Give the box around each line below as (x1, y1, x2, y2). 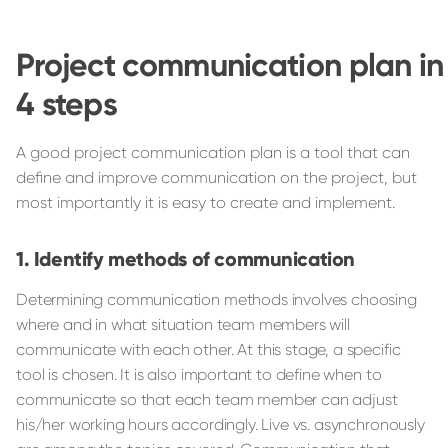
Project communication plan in (16, 45, 444, 84)
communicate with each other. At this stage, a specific (16, 339, 401, 359)
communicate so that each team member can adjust (16, 389, 398, 409)
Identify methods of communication (33, 246, 355, 271)
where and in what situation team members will (16, 314, 350, 334)
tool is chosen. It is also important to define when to (16, 364, 382, 384)
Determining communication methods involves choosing (16, 289, 417, 309)
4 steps (16, 84, 118, 123)
